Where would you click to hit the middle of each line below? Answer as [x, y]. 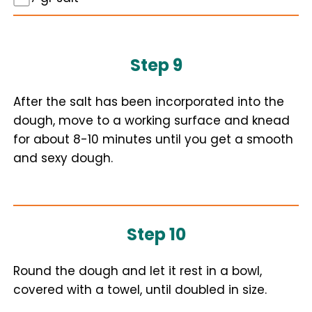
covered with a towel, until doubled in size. [140, 290]
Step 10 [156, 234]
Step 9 [156, 65]
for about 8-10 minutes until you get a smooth [153, 139]
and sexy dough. [63, 158]
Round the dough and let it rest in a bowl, [138, 271]
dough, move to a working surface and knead [151, 120]
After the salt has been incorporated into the [149, 102]
